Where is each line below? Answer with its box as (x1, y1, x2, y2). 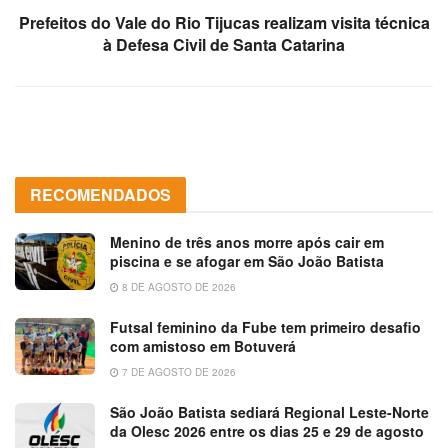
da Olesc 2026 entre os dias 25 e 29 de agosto (110, 420, 424, 441)
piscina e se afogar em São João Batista (110, 250, 384, 271)
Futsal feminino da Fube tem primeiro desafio (110, 316, 421, 337)
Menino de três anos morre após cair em (110, 231, 384, 252)
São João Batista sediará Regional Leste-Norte (110, 401, 429, 422)
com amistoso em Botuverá (110, 335, 296, 356)
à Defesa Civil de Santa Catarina (103, 32, 345, 56)
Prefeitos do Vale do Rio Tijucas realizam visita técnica (18, 10, 430, 34)
